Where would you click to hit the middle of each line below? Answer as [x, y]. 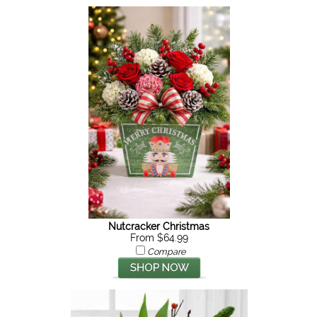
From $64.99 [159, 238]
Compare [166, 252]
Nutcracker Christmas [159, 226]
